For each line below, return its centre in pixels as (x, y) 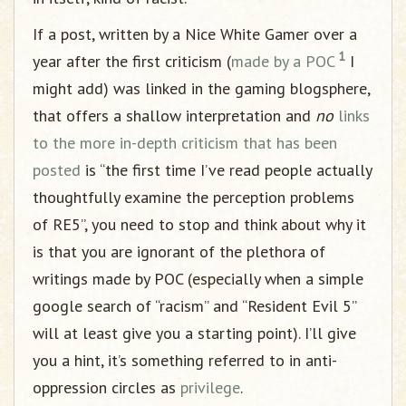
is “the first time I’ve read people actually (226, 170)
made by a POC (283, 61)
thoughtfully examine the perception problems (193, 197)
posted (57, 170)
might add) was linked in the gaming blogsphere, (201, 88)
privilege (210, 387)
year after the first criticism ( (132, 61)
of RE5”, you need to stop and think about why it (199, 224)
